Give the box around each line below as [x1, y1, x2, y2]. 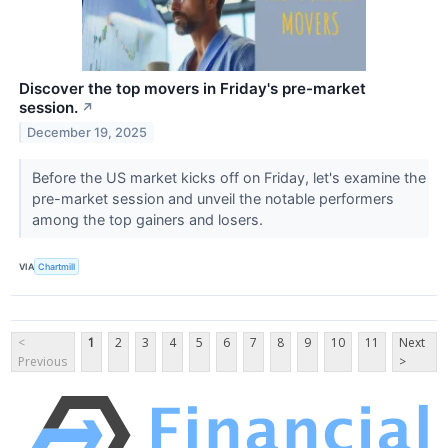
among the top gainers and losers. [31, 211, 267, 229]
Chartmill [38, 260, 76, 272]
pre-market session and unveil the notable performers [31, 190, 394, 208]
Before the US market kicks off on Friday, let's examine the [31, 169, 426, 187]
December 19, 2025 [27, 125, 148, 141]
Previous [18, 352, 67, 370]
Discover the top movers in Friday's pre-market [19, 79, 366, 99]
